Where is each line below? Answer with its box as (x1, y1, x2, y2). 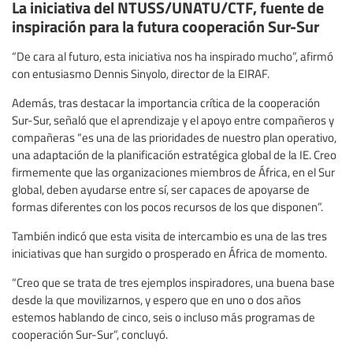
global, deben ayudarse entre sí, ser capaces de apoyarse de (12, 181, 310, 198)
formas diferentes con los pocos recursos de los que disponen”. (12, 199, 323, 215)
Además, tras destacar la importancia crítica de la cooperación (12, 95, 320, 111)
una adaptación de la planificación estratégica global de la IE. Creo (12, 147, 336, 163)
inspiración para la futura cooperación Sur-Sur (12, 14, 319, 38)
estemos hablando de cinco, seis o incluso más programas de (12, 309, 315, 325)
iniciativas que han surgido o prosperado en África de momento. (12, 245, 327, 262)
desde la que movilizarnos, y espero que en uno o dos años (12, 292, 301, 308)
